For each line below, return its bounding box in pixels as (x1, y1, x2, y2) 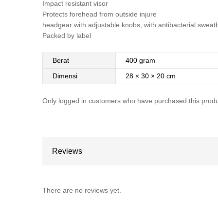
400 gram (126, 56, 155, 65)
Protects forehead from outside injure (42, 10, 157, 18)
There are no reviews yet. (42, 186, 121, 195)
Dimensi (53, 72, 77, 80)
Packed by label (42, 32, 91, 40)
